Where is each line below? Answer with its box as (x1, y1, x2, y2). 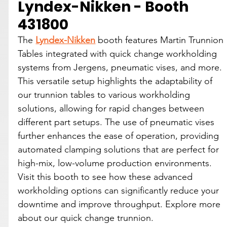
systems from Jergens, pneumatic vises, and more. (18, 61, 225, 73)
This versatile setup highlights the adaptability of (18, 75, 215, 87)
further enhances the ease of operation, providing (18, 130, 222, 141)
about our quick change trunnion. (18, 212, 154, 223)
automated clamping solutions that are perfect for (18, 143, 222, 155)
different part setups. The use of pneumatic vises (18, 116, 217, 128)
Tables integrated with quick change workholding (18, 48, 220, 59)
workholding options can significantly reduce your (18, 184, 222, 196)
